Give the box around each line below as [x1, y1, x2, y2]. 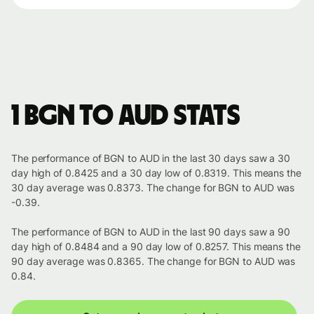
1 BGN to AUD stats [11, 102, 240, 131]
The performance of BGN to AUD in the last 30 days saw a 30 [11, 152, 291, 165]
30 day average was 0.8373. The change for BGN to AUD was [11, 182, 295, 194]
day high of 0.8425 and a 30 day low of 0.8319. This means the [11, 167, 301, 179]
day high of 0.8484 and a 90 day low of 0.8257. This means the [11, 240, 301, 253]
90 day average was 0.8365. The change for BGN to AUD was [11, 255, 296, 268]
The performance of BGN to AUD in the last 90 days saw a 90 [11, 226, 291, 238]
